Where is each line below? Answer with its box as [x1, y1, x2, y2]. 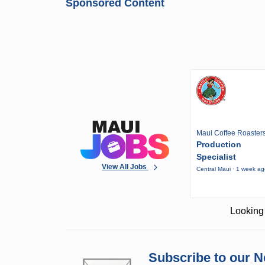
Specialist [196, 152, 237, 162]
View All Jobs [102, 162, 149, 171]
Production [196, 140, 242, 150]
